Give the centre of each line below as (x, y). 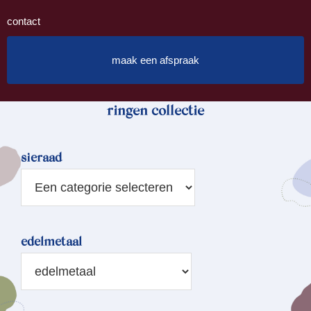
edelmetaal (51, 243)
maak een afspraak (160, 60)
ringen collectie (155, 112)
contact (26, 22)
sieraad (41, 159)
